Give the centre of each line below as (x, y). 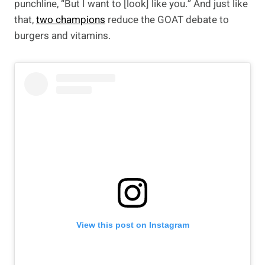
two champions (71, 20)
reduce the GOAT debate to (167, 20)
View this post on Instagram (132, 224)
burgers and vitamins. (62, 35)
